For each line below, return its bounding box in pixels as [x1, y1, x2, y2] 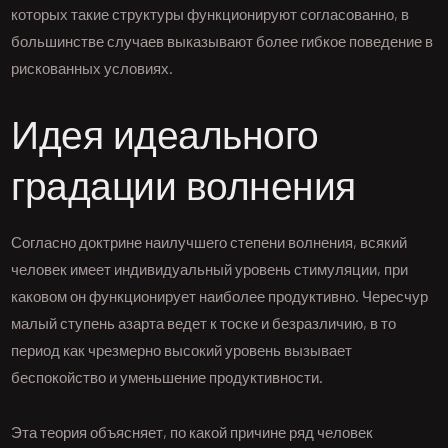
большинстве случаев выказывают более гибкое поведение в [11, 32, 434, 51]
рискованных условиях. [11, 59, 174, 78]
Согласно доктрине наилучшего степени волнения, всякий [11, 233, 408, 252]
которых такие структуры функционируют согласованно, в [11, 5, 410, 24]
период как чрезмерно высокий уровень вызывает [11, 341, 353, 360]
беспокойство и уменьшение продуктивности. [11, 368, 324, 387]
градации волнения [11, 165, 356, 212]
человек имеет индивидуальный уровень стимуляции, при [11, 260, 409, 279]
